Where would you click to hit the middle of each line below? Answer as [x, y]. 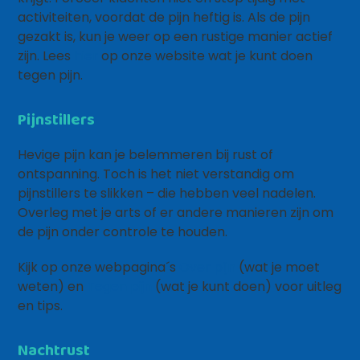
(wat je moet [278, 267]
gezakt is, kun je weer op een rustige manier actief [176, 37]
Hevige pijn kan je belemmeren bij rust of [146, 155]
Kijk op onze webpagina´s [99, 267]
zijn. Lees [46, 56]
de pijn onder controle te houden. [123, 232]
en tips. [41, 306]
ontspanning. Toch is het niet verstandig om [156, 174]
